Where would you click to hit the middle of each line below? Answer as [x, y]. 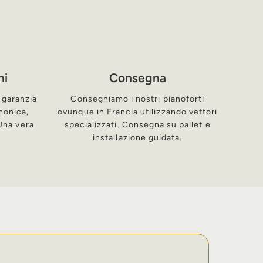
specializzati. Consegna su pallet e [137, 125]
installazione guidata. [138, 138]
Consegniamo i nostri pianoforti [138, 99]
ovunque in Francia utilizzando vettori [138, 112]
